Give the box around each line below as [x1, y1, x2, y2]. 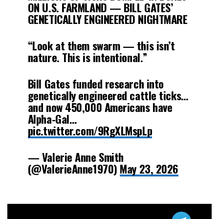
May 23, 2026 [120, 160, 178, 176]
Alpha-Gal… [27, 110, 77, 127]
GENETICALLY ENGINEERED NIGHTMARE [27, 10, 188, 27]
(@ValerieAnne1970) [27, 160, 120, 176]
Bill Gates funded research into [27, 75, 164, 91]
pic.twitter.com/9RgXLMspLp [27, 122, 153, 138]
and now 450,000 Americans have [27, 98, 173, 115]
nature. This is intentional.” [27, 48, 147, 65]
